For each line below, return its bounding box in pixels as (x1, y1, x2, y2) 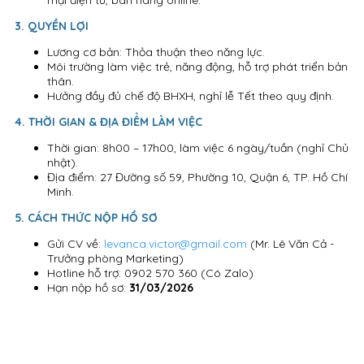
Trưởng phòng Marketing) (47, 250, 184, 266)
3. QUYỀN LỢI (15, 18, 89, 33)
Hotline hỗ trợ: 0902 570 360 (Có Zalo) (47, 265, 253, 280)
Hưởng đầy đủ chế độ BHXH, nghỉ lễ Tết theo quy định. (47, 88, 334, 103)
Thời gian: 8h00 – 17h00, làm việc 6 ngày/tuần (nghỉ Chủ (47, 140, 349, 155)
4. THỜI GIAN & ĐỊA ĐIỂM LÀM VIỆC (15, 114, 202, 129)
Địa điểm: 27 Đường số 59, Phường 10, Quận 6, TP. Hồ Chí (47, 169, 348, 184)
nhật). (47, 154, 78, 170)
